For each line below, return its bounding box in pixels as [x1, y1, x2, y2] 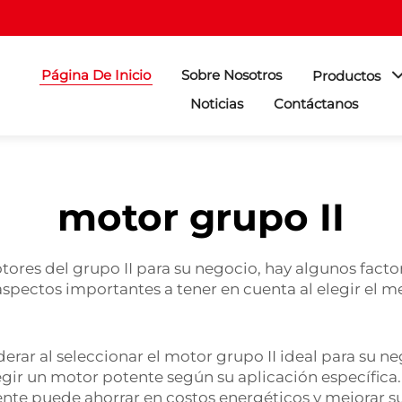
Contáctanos [274, 95, 358, 112]
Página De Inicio [41, 66, 151, 83]
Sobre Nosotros [181, 66, 282, 83]
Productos [312, 67, 380, 84]
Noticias [190, 95, 243, 112]
